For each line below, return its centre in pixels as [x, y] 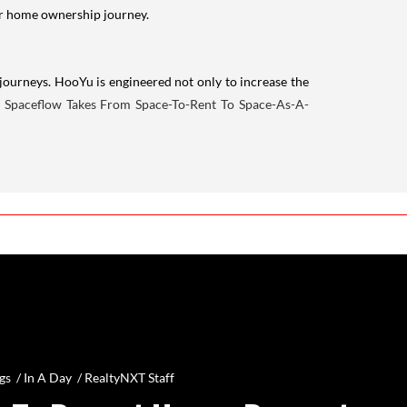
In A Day [47, 378]
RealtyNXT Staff [129, 378]
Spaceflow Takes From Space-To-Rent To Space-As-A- [157, 104]
